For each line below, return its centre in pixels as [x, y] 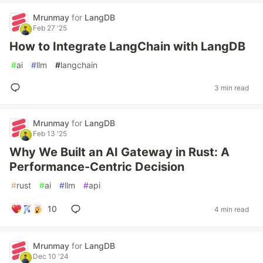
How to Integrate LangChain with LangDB [127, 46]
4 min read [232, 209]
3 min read [232, 87]
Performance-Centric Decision [97, 167]
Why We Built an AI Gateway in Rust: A [119, 152]
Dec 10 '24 [51, 256]
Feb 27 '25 [50, 28]
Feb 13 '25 [50, 134]
